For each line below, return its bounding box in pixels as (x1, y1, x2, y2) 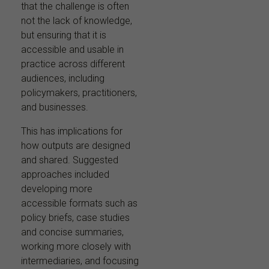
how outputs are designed (21, 139, 130, 151)
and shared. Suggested (21, 154, 118, 166)
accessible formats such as (21, 197, 138, 209)
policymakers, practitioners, (21, 86, 137, 98)
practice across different (21, 58, 125, 70)
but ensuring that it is (21, 29, 106, 41)
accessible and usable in (21, 43, 124, 55)
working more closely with (21, 240, 131, 252)
